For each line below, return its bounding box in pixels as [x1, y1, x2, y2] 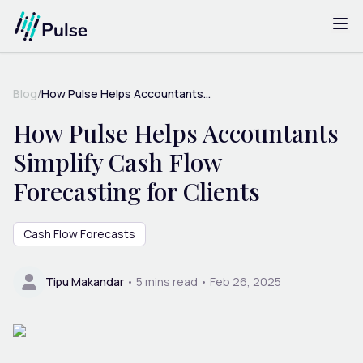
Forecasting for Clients [13, 174, 260, 207]
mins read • [143, 273, 207, 289]
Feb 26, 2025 [210, 273, 281, 289]
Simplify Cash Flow [13, 145, 221, 178]
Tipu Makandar [45, 273, 124, 289]
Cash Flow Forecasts [23, 225, 135, 241]
